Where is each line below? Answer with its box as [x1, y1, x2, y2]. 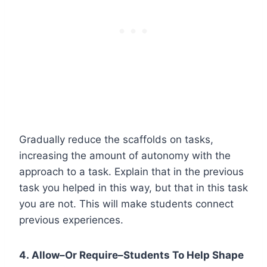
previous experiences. [19, 213, 123, 226]
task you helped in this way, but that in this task [19, 181, 248, 194]
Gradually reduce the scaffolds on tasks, [19, 133, 213, 145]
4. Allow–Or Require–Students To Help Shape [19, 249, 244, 261]
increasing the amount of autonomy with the [19, 149, 231, 162]
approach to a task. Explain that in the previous [19, 165, 244, 178]
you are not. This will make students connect [19, 197, 234, 210]
